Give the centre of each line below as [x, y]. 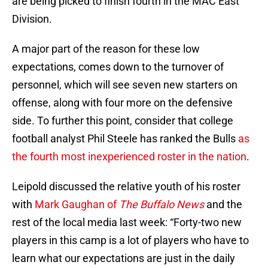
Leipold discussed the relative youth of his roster [126, 187]
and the [223, 205]
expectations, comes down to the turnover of [118, 67]
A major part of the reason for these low [106, 49]
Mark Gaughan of [76, 205]
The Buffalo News [162, 205]
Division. [32, 19]
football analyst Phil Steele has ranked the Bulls [125, 139]
